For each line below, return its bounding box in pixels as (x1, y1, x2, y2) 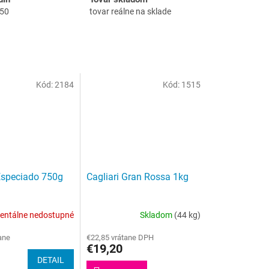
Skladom (140, 210, 174, 220)
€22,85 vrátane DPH (86, 233, 154, 243)
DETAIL (37, 255, 65, 265)
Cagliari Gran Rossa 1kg (86, 171, 189, 183)
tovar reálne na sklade (89, 6, 171, 16)
